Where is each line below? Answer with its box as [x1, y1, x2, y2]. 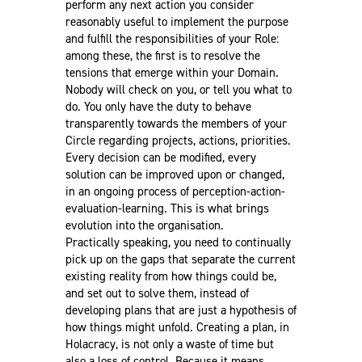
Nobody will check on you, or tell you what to [65, 81, 292, 98]
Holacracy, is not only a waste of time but [65, 335, 274, 352]
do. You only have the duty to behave [65, 98, 251, 115]
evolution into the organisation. [65, 217, 224, 234]
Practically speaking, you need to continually [65, 234, 291, 250]
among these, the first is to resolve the [65, 47, 260, 64]
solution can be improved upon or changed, [65, 166, 284, 183]
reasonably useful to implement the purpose [65, 13, 288, 30]
